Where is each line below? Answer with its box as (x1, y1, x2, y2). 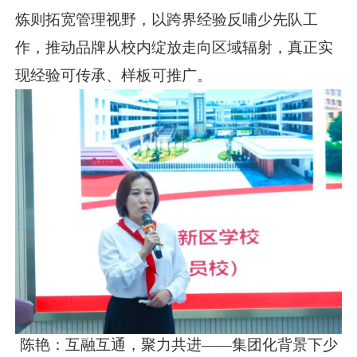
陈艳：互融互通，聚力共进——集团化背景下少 (19, 335, 338, 353)
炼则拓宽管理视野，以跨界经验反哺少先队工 (15, 10, 319, 28)
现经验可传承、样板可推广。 (15, 66, 213, 84)
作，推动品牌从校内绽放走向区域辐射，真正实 (15, 38, 334, 56)
